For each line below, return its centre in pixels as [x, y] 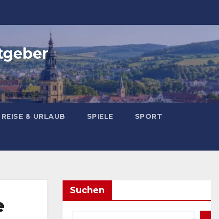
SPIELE [100, 116]
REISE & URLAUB [33, 116]
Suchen [87, 190]
